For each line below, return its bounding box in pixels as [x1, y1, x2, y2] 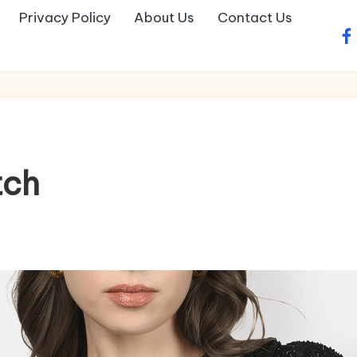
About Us [134, 9, 194, 26]
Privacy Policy [19, 9, 111, 26]
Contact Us [218, 9, 292, 26]
